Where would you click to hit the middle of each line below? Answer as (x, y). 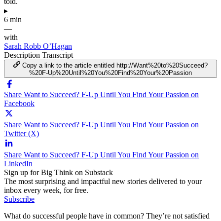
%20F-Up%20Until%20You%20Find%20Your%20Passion (110, 73)
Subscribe (19, 199)
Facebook (19, 103)
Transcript (57, 55)
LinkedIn (18, 163)
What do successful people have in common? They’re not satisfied (107, 216)
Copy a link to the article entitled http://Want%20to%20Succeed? (115, 65)
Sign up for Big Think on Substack (58, 172)
